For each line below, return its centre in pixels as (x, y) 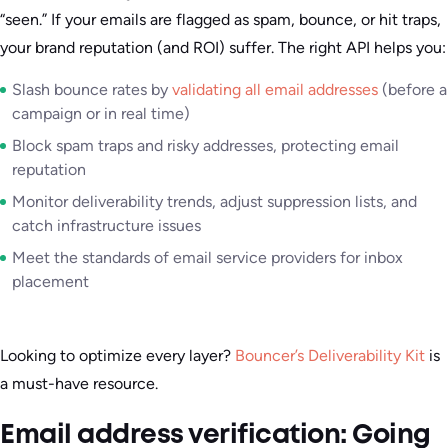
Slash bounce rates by (92, 90)
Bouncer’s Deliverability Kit (330, 356)
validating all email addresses (275, 90)
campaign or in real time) (101, 114)
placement (50, 282)
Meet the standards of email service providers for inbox (207, 258)
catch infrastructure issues (106, 226)
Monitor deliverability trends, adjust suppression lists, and (214, 202)
